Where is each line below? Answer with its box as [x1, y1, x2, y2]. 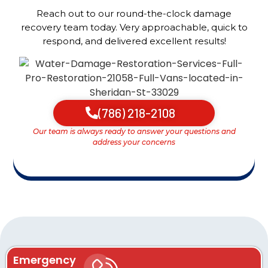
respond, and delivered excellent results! [42, 35, 226, 47]
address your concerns [93, 137, 175, 147]
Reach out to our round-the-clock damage [36, 8, 232, 20]
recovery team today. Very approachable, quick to [20, 22, 248, 33]
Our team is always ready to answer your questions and [32, 126, 236, 136]
